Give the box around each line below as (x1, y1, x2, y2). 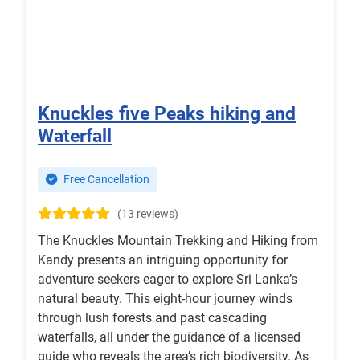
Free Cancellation (61, 173, 149, 187)
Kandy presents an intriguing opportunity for (38, 252, 288, 268)
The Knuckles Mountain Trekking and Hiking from (38, 233, 318, 249)
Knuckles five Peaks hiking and (38, 102, 296, 125)
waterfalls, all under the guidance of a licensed (38, 329, 301, 346)
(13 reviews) (117, 207, 178, 222)
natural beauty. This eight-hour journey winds (38, 291, 292, 307)
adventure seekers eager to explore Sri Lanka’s (38, 272, 297, 288)
